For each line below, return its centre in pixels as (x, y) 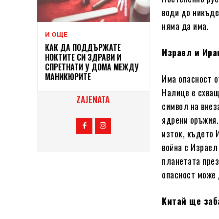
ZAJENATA (93, 99)
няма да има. (186, 26)
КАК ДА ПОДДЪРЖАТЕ (83, 48)
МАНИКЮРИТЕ (68, 77)
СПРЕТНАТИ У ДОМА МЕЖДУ (92, 67)
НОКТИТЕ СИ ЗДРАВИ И (83, 57)
